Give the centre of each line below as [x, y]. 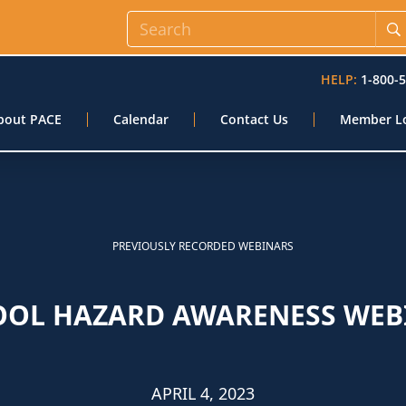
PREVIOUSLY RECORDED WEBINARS [203, 246]
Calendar [141, 119]
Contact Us [254, 119]
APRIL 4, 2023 [203, 393]
